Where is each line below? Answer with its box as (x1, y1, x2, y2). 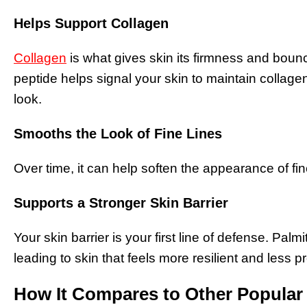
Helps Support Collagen (14, 16, 169, 32)
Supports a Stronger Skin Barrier (14, 195, 228, 210)
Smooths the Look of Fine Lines (14, 125, 222, 141)
